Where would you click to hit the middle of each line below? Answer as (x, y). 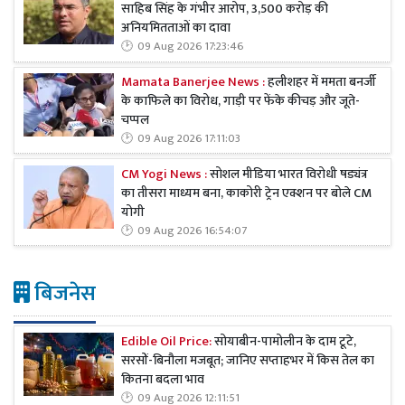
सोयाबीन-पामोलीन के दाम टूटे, (285, 341)
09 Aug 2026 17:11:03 (189, 138)
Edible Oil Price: (168, 341)
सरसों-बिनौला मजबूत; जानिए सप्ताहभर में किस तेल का (248, 360)
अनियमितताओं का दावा (176, 28)
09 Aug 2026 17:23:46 (190, 47)
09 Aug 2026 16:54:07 (192, 231)
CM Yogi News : (164, 174)
